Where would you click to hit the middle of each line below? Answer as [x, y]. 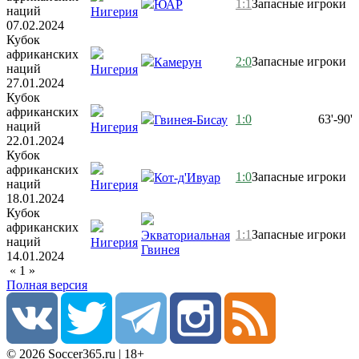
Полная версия [47, 284]
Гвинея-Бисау [191, 119]
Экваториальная [186, 235]
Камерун [178, 62]
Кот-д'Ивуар [187, 177]
